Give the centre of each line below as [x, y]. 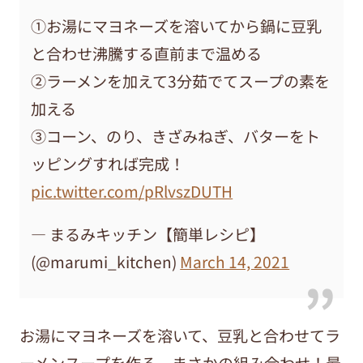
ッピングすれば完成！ [108, 163]
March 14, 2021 [235, 261]
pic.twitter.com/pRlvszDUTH [132, 191]
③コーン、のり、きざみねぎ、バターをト [176, 136]
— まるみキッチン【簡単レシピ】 [148, 234]
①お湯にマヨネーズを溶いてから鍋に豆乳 [177, 26]
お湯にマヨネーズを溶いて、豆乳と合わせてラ [179, 335]
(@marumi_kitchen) [106, 261]
